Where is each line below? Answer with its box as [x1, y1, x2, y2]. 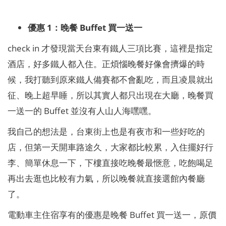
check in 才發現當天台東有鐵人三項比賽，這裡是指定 [7, 41, 213, 54]
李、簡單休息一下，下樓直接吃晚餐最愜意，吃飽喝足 [7, 156, 213, 168]
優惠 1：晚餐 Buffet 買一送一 [27, 21, 142, 33]
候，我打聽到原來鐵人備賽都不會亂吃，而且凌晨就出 [7, 73, 213, 85]
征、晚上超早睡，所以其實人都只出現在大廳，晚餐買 [7, 88, 213, 101]
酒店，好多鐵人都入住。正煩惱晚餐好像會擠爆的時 [7, 57, 205, 70]
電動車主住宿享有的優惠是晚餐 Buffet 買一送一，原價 [7, 208, 216, 220]
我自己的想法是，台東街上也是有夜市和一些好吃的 [7, 125, 205, 137]
